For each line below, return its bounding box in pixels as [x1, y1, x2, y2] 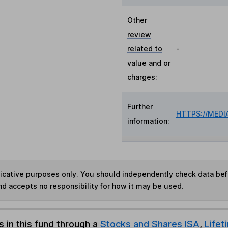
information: [127, 117, 170, 125]
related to [127, 44, 163, 53]
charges [127, 73, 156, 81]
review [127, 30, 152, 39]
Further [127, 102, 153, 111]
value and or [127, 59, 171, 67]
